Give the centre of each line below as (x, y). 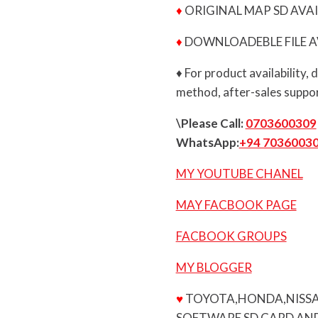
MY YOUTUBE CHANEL (239, 174)
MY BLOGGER (214, 268)
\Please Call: (210, 124)
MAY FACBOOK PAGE (236, 205)
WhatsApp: (207, 143)
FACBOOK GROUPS (231, 236)
